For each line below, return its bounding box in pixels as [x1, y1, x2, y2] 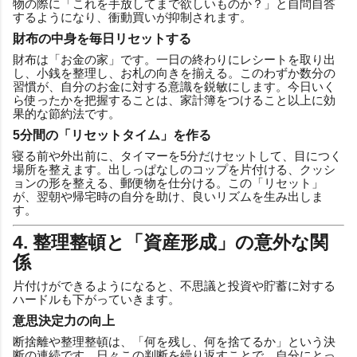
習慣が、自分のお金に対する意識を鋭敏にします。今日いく [13, 79, 335, 93]
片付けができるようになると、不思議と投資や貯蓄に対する [13, 278, 335, 292]
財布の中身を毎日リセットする [13, 31, 191, 45]
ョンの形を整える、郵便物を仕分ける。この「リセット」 [13, 175, 324, 190]
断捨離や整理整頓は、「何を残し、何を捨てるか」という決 [13, 334, 335, 348]
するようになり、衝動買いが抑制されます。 [13, 10, 252, 24]
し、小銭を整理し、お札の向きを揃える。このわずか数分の [13, 65, 335, 80]
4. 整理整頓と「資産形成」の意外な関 [13, 232, 328, 253]
